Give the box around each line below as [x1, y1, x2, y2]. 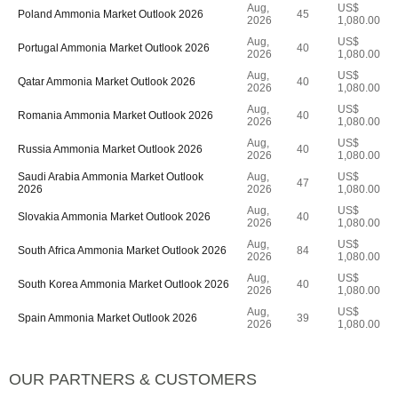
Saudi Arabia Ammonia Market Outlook [18, 171, 203, 183]
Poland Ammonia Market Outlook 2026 [18, 8, 203, 20]
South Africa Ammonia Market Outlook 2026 [18, 244, 227, 257]
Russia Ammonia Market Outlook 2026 [18, 143, 203, 155]
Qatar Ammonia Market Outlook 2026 [18, 76, 195, 88]
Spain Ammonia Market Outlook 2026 [18, 312, 197, 324]
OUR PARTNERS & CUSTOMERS [9, 370, 257, 388]
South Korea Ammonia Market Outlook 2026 [18, 278, 229, 291]
